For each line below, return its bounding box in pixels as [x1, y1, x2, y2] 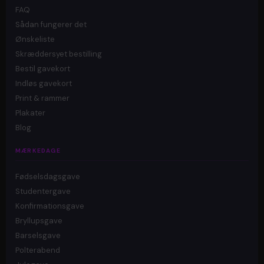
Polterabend [15, 245, 60, 255]
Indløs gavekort [15, 78, 72, 88]
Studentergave [15, 186, 71, 196]
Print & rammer [15, 93, 70, 103]
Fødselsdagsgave [15, 171, 80, 181]
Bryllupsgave [15, 215, 62, 226]
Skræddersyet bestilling [15, 48, 102, 59]
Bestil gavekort [15, 63, 70, 74]
